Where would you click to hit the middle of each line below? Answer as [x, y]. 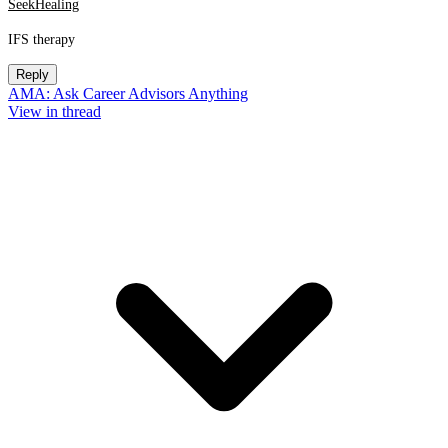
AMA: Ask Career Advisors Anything [128, 93]
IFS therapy [41, 39]
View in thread [54, 111]
